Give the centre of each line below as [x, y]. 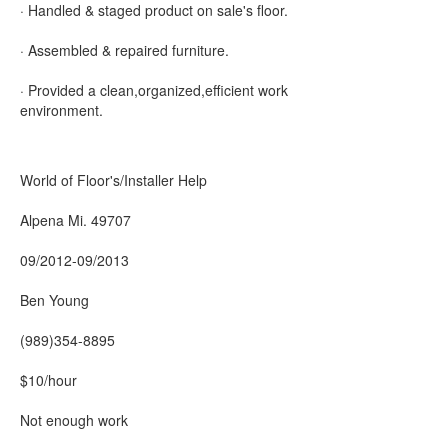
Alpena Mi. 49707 [75, 220]
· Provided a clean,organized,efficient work [154, 90]
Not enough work [74, 420]
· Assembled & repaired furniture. [124, 50]
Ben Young [54, 300]
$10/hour [48, 380]
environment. [61, 110]
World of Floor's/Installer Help [113, 180]
